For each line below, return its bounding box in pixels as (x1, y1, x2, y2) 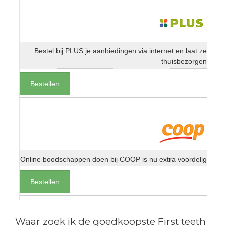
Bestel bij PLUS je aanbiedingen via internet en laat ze (34, 47, 207, 55)
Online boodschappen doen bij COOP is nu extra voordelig (20, 155, 207, 163)
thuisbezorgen (161, 57, 207, 66)
